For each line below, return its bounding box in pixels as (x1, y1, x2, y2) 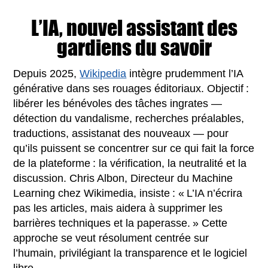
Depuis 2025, (13, 67, 80, 80)
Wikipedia (80, 67, 127, 80)
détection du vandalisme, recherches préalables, (13, 112, 245, 124)
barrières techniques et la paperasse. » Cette (13, 217, 228, 229)
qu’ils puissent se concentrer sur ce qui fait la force (13, 142, 255, 154)
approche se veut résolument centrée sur (13, 232, 209, 244)
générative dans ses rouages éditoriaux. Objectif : (13, 82, 249, 95)
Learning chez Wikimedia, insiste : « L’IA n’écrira (13, 187, 243, 199)
